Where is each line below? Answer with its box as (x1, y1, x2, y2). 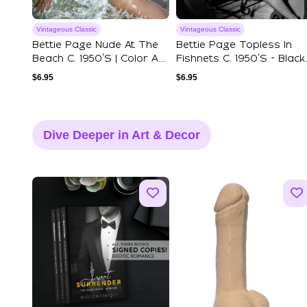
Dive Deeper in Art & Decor (43, 128, 200, 143)
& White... (176, 68, 223, 78)
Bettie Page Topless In (176, 40, 292, 51)
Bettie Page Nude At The (32, 40, 158, 51)
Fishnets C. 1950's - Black (176, 54, 305, 64)
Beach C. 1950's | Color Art (32, 54, 167, 64)
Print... (32, 68, 62, 78)
